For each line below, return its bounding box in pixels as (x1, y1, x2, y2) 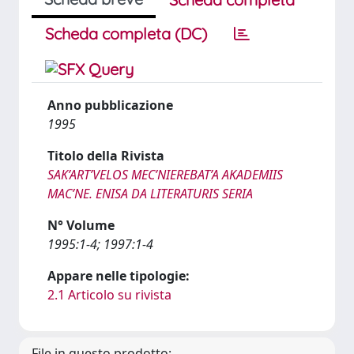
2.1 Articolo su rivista (47, 286, 171, 303)
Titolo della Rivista (47, 147, 164, 164)
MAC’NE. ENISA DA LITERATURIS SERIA (47, 185, 253, 202)
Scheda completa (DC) (45, 24, 207, 43)
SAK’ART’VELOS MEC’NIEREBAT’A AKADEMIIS (47, 166, 283, 183)
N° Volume (47, 217, 115, 234)
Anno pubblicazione (47, 96, 173, 114)
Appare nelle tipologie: (47, 267, 190, 284)
